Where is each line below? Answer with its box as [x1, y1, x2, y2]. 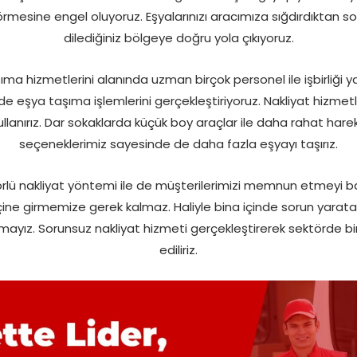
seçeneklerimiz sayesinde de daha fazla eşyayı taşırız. [19, 135, 338, 153]
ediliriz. [159, 241, 198, 259]
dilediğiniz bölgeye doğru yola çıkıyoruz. [63, 29, 294, 47]
